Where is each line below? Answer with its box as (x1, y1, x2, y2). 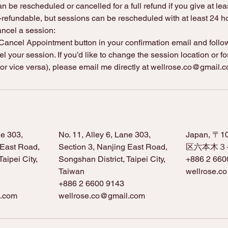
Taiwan (58, 166, 84, 176)
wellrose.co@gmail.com (58, 190, 145, 201)
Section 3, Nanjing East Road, (58, 141, 167, 152)
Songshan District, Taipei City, (58, 154, 165, 164)
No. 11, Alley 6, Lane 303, (58, 129, 151, 139)
